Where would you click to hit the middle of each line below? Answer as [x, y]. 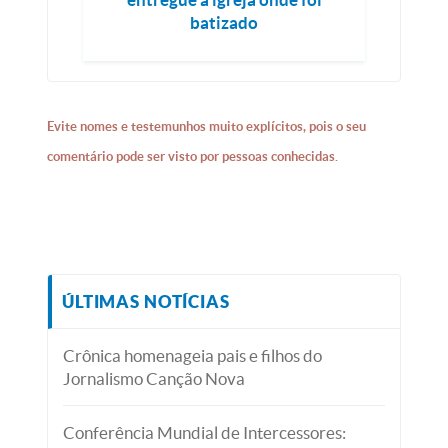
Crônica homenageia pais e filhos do [193, 356]
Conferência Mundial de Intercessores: [205, 433]
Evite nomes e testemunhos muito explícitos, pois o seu [207, 127]
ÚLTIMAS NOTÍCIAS [146, 302]
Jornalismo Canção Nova [154, 379]
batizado [224, 23]
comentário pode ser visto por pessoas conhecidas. [193, 157]
